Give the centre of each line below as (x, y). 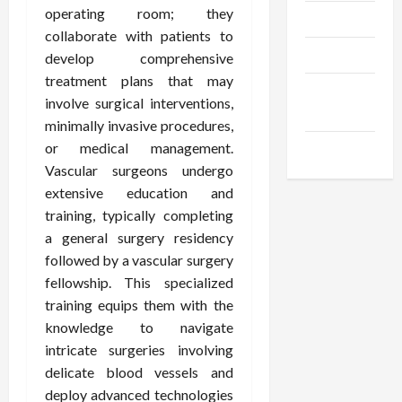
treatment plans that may (139, 81)
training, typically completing (139, 215)
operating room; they (139, 13)
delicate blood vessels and (139, 372)
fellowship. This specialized (139, 283)
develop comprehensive (139, 58)
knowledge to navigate (139, 328)
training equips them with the (139, 305)
